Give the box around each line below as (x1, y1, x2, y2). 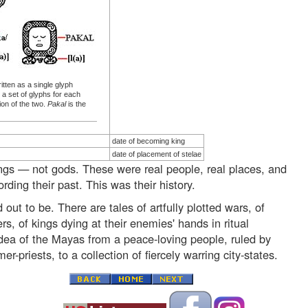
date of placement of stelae (111, 150, 201, 159)
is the (65, 100, 86, 109)
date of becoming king (111, 137, 185, 146)
